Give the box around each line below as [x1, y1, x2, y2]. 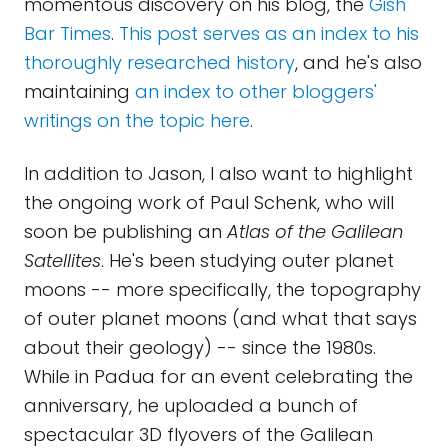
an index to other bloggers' [135, 79, 377, 104]
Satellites [24, 248, 101, 273]
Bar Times [24, 21, 111, 46]
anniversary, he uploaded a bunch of [24, 393, 358, 418]
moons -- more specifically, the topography [24, 277, 421, 302]
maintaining [24, 79, 135, 104]
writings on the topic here [24, 108, 250, 133]
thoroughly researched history [24, 50, 295, 75]
